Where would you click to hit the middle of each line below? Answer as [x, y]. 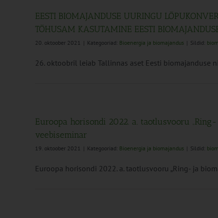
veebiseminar [61, 135]
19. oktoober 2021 [58, 148]
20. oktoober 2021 [58, 43]
